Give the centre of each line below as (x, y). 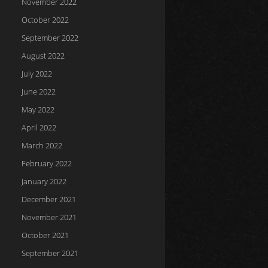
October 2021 (45, 235)
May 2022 (38, 109)
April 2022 (39, 127)
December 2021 (49, 199)
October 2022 (45, 20)
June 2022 (39, 92)
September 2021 (50, 253)
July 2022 (37, 74)
